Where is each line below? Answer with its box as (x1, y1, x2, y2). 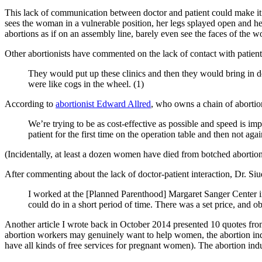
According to (5, 98, 56, 109)
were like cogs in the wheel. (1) (28, 78, 144, 89)
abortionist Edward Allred (56, 98, 151, 109)
